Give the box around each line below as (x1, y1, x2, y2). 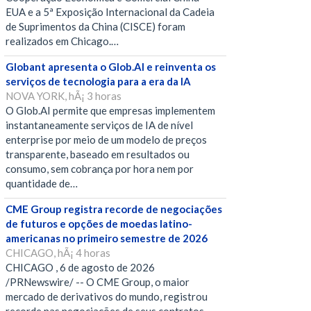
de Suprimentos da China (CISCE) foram (6, 20, 185, 33)
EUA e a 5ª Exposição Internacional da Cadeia (6, 6, 215, 19)
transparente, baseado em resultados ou (6, 148, 190, 161)
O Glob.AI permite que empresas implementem (6, 104, 215, 117)
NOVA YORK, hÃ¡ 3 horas (6, 90, 121, 103)
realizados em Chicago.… (6, 35, 119, 48)
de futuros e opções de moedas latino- (6, 217, 192, 230)
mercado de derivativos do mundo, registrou (6, 290, 208, 303)
